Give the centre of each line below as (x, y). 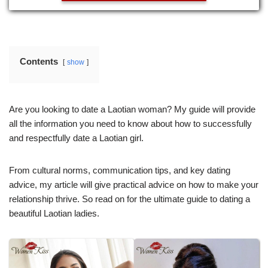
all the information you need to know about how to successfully (130, 124)
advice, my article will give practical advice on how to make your (134, 185)
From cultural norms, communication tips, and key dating (120, 170)
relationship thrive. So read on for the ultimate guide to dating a (130, 199)
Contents (39, 62)
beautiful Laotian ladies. (54, 214)
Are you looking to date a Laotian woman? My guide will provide (132, 109)
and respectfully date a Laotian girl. (77, 138)
